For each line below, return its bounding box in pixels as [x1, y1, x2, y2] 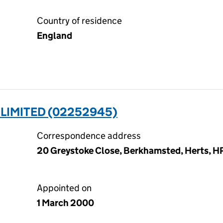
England [37, 30, 72, 41]
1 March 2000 [37, 197, 94, 209]
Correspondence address [37, 130, 141, 141]
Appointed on [37, 182, 92, 194]
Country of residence [37, 15, 122, 26]
